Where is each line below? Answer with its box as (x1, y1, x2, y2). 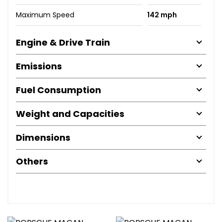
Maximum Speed (16, 9, 74, 20)
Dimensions (16, 131, 70, 144)
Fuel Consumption (16, 83, 101, 96)
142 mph (147, 9, 177, 20)
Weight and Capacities (16, 107, 124, 120)
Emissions (16, 59, 62, 72)
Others (16, 155, 48, 167)
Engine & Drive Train (16, 36, 110, 49)
